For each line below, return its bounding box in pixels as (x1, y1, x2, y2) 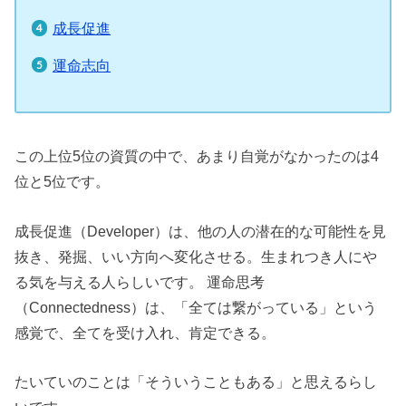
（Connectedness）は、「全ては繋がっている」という (14, 298, 378, 315)
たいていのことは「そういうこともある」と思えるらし (14, 373, 378, 391)
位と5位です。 (14, 173, 111, 190)
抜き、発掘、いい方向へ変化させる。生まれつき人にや (14, 247, 378, 265)
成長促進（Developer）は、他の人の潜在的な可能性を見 (14, 222, 387, 239)
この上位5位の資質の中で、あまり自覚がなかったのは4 (14, 148, 380, 165)
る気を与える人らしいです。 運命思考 (14, 273, 266, 290)
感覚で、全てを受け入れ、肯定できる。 (14, 324, 276, 341)
